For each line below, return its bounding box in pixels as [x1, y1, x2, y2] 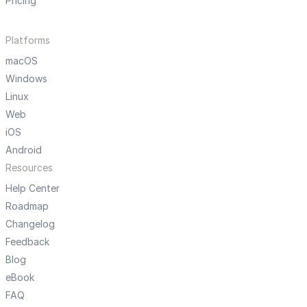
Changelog [5, 218, 55, 230]
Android [5, 144, 42, 156]
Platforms [5, 34, 50, 47]
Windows [5, 73, 47, 85]
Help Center [5, 182, 60, 195]
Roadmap [5, 200, 49, 212]
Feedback [5, 236, 49, 248]
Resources [5, 162, 53, 174]
